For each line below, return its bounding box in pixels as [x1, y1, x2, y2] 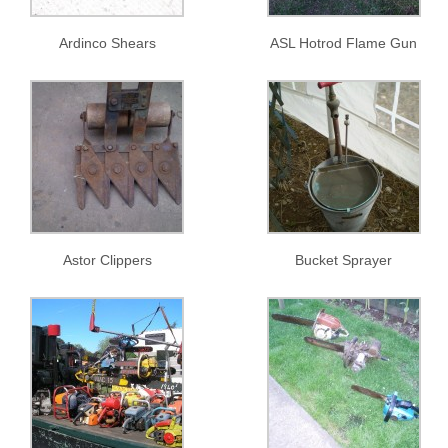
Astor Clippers [62, 252, 152, 268]
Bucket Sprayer [295, 252, 393, 268]
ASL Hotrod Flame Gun [270, 35, 418, 51]
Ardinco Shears [58, 35, 156, 51]
